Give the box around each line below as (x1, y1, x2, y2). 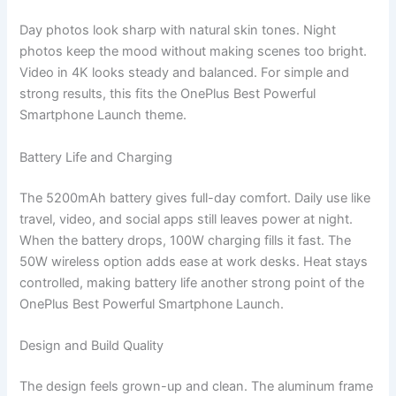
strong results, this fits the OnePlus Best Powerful (19, 86, 316, 103)
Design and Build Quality (19, 337, 164, 354)
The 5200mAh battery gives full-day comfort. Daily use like (19, 189, 371, 206)
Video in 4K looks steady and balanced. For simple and (19, 65, 350, 81)
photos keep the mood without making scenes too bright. (19, 43, 368, 60)
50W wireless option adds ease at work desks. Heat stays (19, 253, 369, 270)
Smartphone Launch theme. (19, 107, 187, 124)
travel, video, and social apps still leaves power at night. (19, 210, 354, 227)
